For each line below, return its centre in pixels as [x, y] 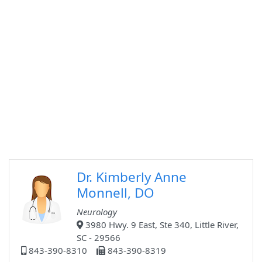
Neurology [97, 212]
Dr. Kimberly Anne [132, 177]
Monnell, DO [116, 193]
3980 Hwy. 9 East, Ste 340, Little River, [161, 225]
